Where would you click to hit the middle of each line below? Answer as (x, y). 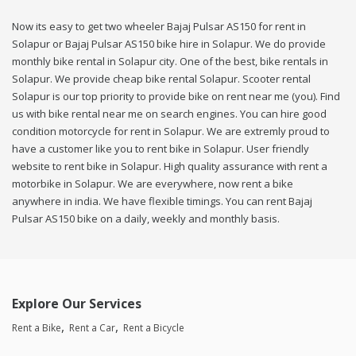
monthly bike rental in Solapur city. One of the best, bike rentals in (170, 62)
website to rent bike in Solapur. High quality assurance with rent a (170, 166)
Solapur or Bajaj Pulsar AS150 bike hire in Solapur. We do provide (169, 44)
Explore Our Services (77, 304)
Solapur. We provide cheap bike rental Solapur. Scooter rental (161, 79)
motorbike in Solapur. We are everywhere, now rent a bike (153, 184)
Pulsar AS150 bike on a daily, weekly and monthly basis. (146, 219)
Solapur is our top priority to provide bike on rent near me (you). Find (176, 97)
